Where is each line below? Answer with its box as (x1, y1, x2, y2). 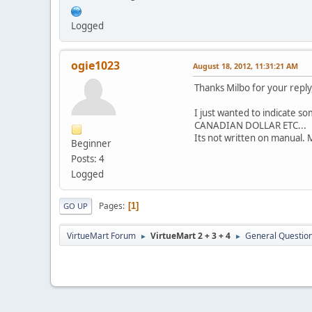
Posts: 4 (71, 153, 104, 166)
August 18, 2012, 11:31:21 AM (193, 61, 298, 72)
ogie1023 (71, 58, 120, 74)
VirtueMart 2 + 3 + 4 (150, 230, 231, 242)
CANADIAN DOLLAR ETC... (194, 119, 306, 132)
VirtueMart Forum (67, 230, 136, 242)
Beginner (71, 137, 111, 150)
